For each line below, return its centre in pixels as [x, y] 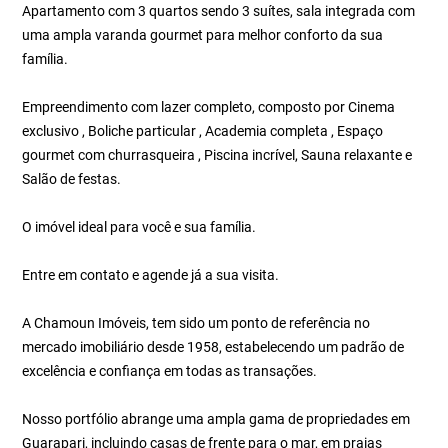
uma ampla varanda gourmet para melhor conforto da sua [203, 35]
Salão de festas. [72, 179]
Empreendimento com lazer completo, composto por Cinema [209, 107]
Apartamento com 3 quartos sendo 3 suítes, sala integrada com [219, 11]
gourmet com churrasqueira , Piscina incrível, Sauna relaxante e [217, 155]
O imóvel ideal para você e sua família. [139, 227]
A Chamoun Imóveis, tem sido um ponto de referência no [196, 323]
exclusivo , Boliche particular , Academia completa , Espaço [203, 131]
